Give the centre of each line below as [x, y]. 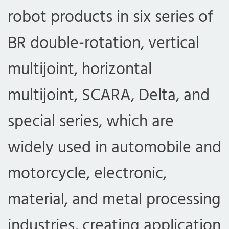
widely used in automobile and [114, 148]
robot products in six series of [110, 17]
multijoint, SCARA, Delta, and [109, 96]
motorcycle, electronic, [87, 174]
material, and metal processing [114, 200]
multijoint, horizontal [80, 70]
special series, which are [91, 122]
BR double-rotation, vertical [104, 43]
